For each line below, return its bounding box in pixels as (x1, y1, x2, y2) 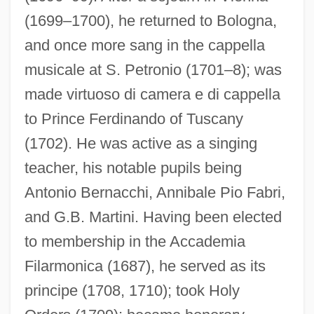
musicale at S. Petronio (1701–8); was (24, 60, 282, 78)
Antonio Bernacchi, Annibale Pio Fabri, (24, 183, 285, 201)
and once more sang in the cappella (24, 36, 265, 54)
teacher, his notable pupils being (24, 158, 242, 177)
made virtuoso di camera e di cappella (24, 85, 280, 103)
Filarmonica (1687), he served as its (24, 257, 266, 275)
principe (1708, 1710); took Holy (24, 281, 240, 299)
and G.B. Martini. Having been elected (24, 207, 282, 226)
